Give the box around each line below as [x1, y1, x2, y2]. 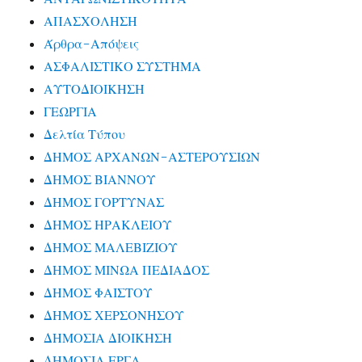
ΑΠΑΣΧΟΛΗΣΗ [44, 13, 138, 30]
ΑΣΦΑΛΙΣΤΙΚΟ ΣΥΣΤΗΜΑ [44, 58, 202, 75]
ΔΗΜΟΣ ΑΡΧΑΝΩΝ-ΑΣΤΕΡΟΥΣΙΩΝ [44, 149, 261, 166]
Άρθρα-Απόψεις [44, 36, 140, 53]
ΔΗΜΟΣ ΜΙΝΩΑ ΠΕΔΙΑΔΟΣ [44, 262, 210, 279]
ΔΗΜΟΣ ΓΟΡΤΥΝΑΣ [44, 194, 165, 211]
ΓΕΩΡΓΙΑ [44, 103, 98, 120]
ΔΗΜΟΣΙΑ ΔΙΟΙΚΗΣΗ [44, 330, 173, 347]
